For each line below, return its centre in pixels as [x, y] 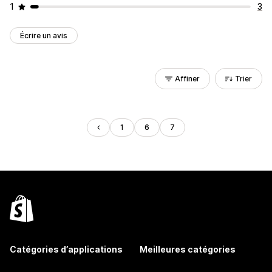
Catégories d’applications [66, 249]
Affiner [187, 79]
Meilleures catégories [188, 249]
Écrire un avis [44, 36]
